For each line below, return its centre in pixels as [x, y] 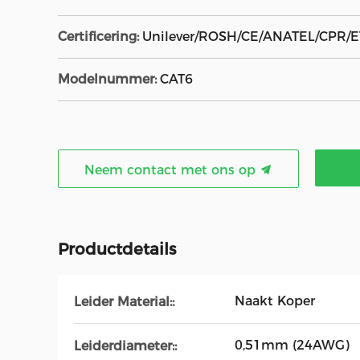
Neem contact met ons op [172, 170]
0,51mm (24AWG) [292, 345]
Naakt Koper [275, 301]
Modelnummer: [107, 79]
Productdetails [117, 249]
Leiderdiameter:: [125, 346]
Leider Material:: [124, 301]
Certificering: [98, 37]
